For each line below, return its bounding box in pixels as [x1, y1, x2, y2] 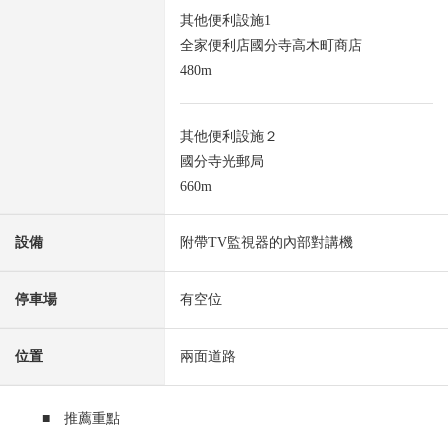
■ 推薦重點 [42, 411, 121, 427]
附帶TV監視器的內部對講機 [180, 235, 353, 251]
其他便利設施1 [180, 13, 271, 29]
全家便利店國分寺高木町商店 [180, 38, 362, 54]
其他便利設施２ [180, 129, 278, 145]
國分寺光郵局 [180, 154, 264, 170]
